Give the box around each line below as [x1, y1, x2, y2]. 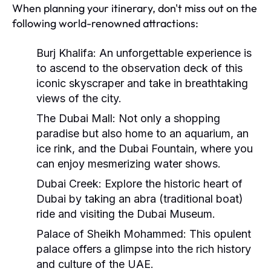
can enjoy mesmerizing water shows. [36, 157, 221, 170]
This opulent [186, 227, 251, 240]
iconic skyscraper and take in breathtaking [36, 76, 248, 90]
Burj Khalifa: [36, 46, 96, 59]
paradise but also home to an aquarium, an [36, 126, 249, 140]
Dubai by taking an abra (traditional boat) [36, 192, 243, 205]
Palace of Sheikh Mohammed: [36, 227, 186, 240]
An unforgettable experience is [96, 46, 252, 59]
